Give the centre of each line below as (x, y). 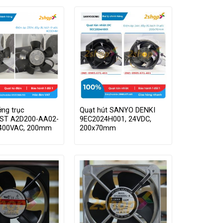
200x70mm (98, 128)
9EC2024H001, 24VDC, (115, 119)
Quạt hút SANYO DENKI (117, 110)
